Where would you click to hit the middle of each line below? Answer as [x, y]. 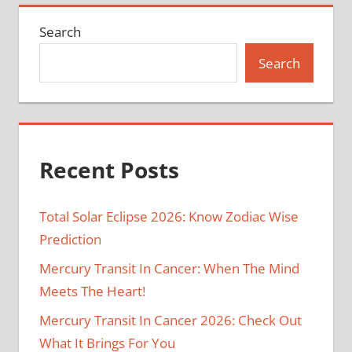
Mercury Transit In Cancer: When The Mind [169, 269]
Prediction [70, 240]
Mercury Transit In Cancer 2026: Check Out [170, 321]
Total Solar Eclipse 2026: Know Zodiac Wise [169, 217]
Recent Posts [109, 169]
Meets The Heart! [92, 291]
